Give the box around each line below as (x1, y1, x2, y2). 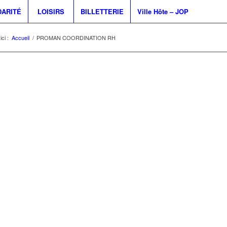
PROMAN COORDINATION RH (36, 33, 116, 42)
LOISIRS (37, 7, 64, 16)
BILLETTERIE (80, 7, 124, 16)
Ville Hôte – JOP (137, 7, 188, 16)
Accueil (12, 33, 29, 42)
